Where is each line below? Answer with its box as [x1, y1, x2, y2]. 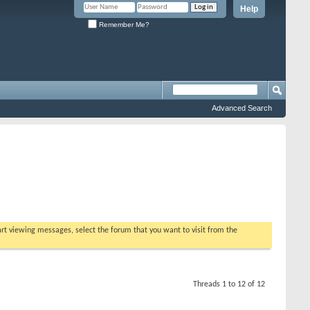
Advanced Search [212, 104, 272, 112]
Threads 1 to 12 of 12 [193, 280, 265, 289]
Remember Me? [97, 20, 149, 28]
